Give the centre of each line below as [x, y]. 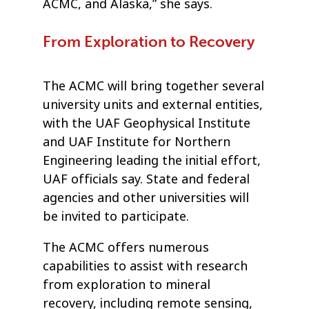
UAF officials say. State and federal [147, 179]
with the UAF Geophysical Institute [147, 123]
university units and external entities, [153, 104]
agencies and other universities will [146, 198]
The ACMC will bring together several [154, 86]
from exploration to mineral [127, 285]
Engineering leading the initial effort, [152, 160]
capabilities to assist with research [146, 266]
